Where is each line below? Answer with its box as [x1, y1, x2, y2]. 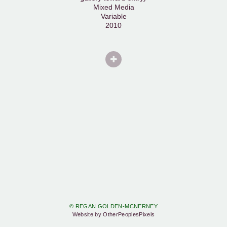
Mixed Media [93, 3, 134, 11]
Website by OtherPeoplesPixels [72, 211, 155, 218]
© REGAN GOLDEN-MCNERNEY [69, 203, 158, 210]
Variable [100, 12, 127, 20]
